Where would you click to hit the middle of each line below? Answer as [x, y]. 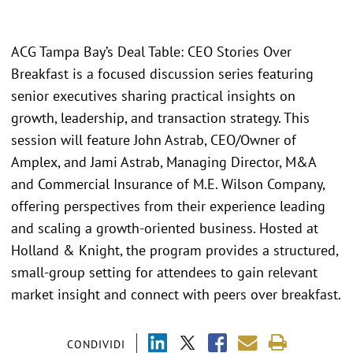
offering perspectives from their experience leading [168, 206]
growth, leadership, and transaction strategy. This [160, 118]
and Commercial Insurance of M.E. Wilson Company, [168, 184]
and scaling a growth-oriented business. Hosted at [165, 228]
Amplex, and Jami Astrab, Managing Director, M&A [163, 162]
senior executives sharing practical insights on [153, 96]
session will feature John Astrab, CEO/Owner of [154, 140]
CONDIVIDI [96, 344]
